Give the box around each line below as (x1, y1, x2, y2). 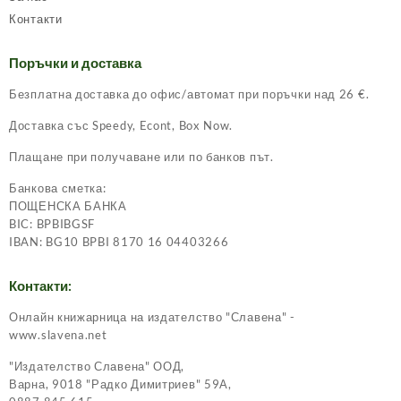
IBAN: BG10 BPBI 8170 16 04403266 (9, 235, 229, 250)
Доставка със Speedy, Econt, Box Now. (9, 118, 234, 133)
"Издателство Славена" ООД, (9, 359, 185, 374)
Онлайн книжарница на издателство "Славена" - (9, 310, 295, 325)
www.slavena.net (9, 328, 107, 343)
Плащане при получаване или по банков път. (9, 149, 274, 165)
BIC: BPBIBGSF (9, 217, 96, 232)
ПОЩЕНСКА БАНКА (9, 199, 127, 214)
